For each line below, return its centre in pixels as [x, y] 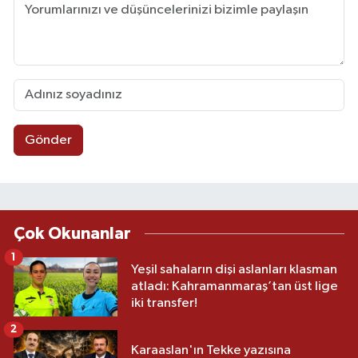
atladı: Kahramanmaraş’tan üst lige [235, 287]
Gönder [48, 141]
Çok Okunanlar [72, 234]
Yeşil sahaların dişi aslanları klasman [234, 270]
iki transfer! [164, 304]
